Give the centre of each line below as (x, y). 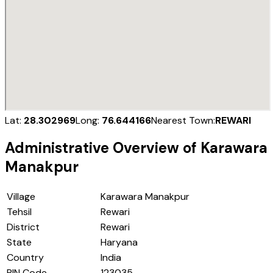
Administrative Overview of (103, 148)
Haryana (119, 243)
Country (25, 258)
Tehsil (19, 212)
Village (21, 197)
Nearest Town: (183, 120)
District (23, 227)
